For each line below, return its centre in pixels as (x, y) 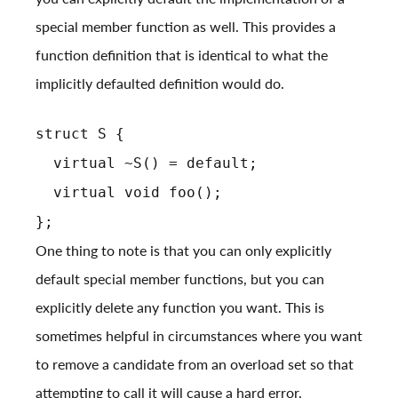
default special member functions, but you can (180, 279)
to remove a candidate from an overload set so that (195, 364)
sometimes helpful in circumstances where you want (199, 336)
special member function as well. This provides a (186, 27)
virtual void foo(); (129, 193)
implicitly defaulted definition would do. (160, 84)
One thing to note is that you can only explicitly (183, 251)
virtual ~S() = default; (147, 163)
